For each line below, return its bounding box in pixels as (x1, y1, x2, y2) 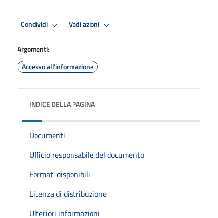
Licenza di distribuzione (29, 187, 107, 200)
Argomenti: (18, 43, 49, 54)
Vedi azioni (69, 19, 101, 30)
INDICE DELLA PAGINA (29, 98, 95, 109)
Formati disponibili (29, 168, 90, 180)
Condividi (21, 19, 49, 30)
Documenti (29, 129, 65, 141)
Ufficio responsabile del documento (29, 148, 144, 161)
